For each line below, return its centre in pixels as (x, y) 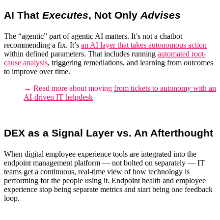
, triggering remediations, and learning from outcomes (130, 62)
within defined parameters (44, 54)
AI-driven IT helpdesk (58, 97)
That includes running (122, 54)
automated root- (182, 54)
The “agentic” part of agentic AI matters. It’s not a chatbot (93, 36)
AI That (23, 15)
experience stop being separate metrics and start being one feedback (108, 189)
